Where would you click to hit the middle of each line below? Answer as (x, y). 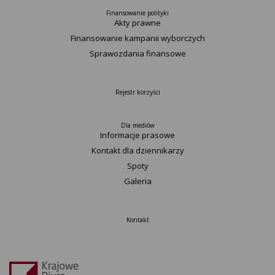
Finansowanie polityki (137, 13)
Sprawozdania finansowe (137, 53)
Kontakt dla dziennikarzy (137, 150)
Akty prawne (137, 23)
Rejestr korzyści (137, 92)
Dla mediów (137, 125)
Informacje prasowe (137, 135)
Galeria (137, 181)
